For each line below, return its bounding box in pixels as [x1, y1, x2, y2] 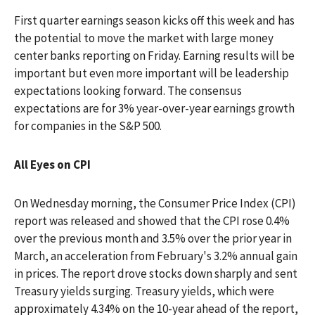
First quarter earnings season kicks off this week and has [14, 13, 295, 29]
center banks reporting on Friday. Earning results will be [14, 48, 295, 64]
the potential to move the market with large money [14, 30, 274, 46]
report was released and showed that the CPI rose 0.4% [14, 213, 290, 229]
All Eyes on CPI [14, 157, 91, 173]
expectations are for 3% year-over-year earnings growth [14, 101, 295, 117]
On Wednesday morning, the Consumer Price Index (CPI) [14, 195, 296, 212]
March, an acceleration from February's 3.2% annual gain [14, 248, 297, 264]
